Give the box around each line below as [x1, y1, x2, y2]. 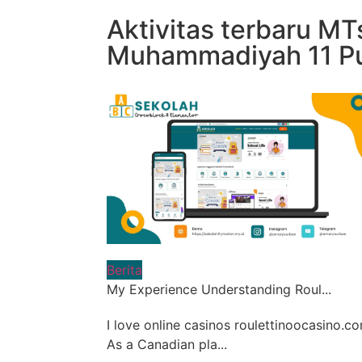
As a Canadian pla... [107, 336, 227, 353]
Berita [107, 262, 142, 279]
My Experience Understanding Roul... [107, 281, 331, 298]
